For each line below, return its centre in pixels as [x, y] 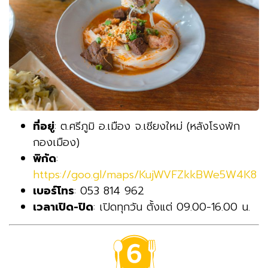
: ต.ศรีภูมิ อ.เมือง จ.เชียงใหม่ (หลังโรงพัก [147, 126]
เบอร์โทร [54, 191]
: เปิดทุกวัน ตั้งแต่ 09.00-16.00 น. [172, 207]
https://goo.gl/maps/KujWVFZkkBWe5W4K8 [145, 174]
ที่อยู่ [44, 126]
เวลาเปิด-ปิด [63, 207]
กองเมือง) [56, 142]
